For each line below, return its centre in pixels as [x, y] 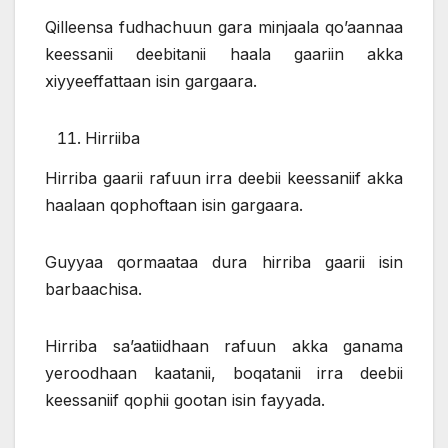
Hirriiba [112, 138]
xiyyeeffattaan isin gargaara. [151, 81]
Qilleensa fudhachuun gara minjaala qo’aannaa [224, 27]
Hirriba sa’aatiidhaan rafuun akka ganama [224, 346]
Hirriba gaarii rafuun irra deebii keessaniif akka [224, 178]
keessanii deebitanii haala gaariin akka [224, 54]
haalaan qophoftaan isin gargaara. [174, 205]
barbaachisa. [93, 289]
